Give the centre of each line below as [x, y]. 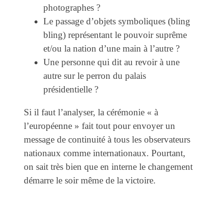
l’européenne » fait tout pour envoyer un [100, 126]
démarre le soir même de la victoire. [90, 181]
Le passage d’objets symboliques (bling [117, 21]
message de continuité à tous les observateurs [107, 140]
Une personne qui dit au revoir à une [111, 62]
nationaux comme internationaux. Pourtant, [105, 153]
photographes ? [72, 7]
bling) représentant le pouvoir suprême [115, 35]
